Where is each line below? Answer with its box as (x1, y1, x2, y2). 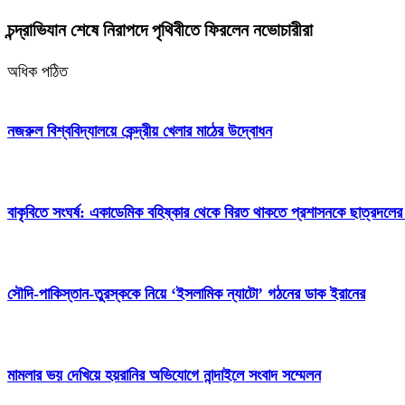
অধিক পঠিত (7, 62, 68, 81)
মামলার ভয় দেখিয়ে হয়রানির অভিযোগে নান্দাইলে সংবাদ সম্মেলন (7, 365, 321, 384)
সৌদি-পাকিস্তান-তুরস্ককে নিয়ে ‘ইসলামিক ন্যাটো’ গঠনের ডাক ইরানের (7, 284, 365, 303)
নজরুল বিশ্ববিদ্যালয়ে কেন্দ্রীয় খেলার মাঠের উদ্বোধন (7, 121, 272, 140)
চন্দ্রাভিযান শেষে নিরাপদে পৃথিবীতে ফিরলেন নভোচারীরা (7, 20, 313, 41)
